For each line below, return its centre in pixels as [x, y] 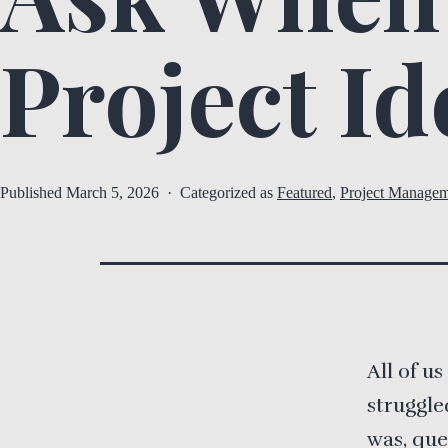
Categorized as [228, 193]
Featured [304, 193]
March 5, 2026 [112, 193]
